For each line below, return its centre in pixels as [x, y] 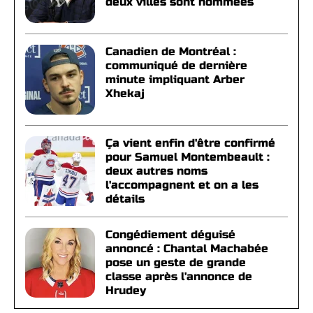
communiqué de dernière [176, 66]
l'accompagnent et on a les [182, 185]
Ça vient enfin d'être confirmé [190, 143]
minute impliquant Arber [175, 80]
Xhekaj [125, 94]
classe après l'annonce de [179, 277]
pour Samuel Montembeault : [188, 157]
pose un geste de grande [176, 263]
